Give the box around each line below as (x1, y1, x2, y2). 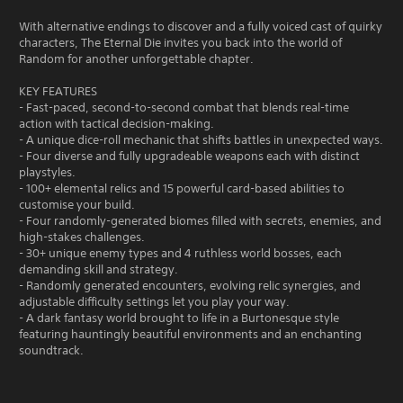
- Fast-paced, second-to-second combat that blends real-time (19, 99, 349, 115)
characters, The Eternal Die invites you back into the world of (19, 34, 342, 50)
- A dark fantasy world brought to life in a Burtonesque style (19, 309, 339, 326)
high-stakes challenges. (19, 228, 145, 245)
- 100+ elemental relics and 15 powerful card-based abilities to (19, 180, 345, 196)
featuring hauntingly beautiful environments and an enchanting (19, 326, 362, 342)
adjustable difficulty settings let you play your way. (19, 293, 290, 309)
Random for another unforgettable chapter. (19, 50, 254, 67)
